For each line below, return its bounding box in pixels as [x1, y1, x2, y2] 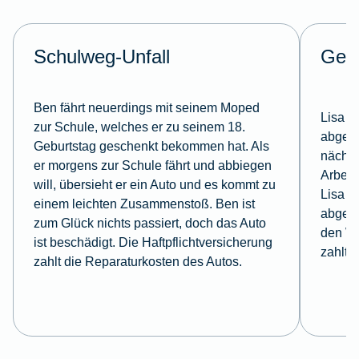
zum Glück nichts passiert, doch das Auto [33, 216, 266, 231]
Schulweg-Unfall [33, 46, 170, 68]
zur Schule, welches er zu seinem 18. [33, 119, 245, 135]
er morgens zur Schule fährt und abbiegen [33, 158, 272, 173]
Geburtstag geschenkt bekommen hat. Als [33, 139, 269, 154]
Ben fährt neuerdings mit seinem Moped [33, 100, 260, 115]
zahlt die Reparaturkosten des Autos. [33, 254, 242, 269]
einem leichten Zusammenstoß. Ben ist [33, 196, 255, 212]
